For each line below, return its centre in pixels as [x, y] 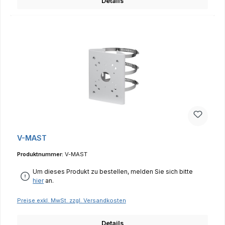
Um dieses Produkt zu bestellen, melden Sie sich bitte [113, 172]
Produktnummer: [41, 154]
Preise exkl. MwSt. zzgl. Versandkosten [71, 201]
